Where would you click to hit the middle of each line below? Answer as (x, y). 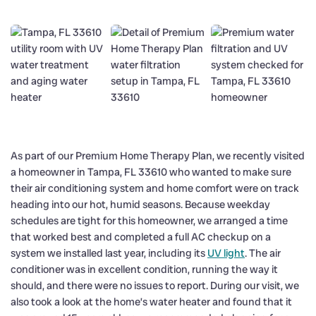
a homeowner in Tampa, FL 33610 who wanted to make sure (151, 172)
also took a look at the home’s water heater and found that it (151, 302)
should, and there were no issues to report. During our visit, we (155, 285)
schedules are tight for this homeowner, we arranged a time (149, 220)
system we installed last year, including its (109, 253)
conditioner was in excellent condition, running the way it (144, 269)
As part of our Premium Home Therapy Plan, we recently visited (158, 156)
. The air (263, 253)
